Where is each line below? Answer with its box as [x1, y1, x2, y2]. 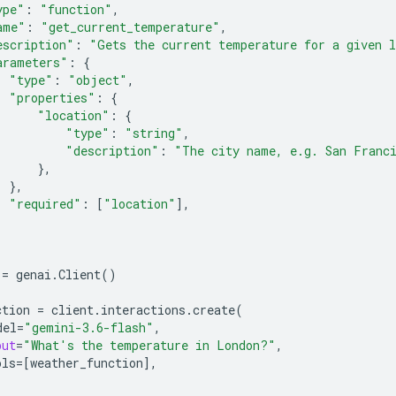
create [193, 301, 235, 318]
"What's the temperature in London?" [23, 336, 276, 354]
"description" [65, 141, 159, 159]
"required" [9, 194, 81, 212]
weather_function [30, 354, 143, 371]
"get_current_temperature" [41, 18, 220, 35]
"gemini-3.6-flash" [24, 318, 154, 336]
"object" [68, 71, 127, 88]
